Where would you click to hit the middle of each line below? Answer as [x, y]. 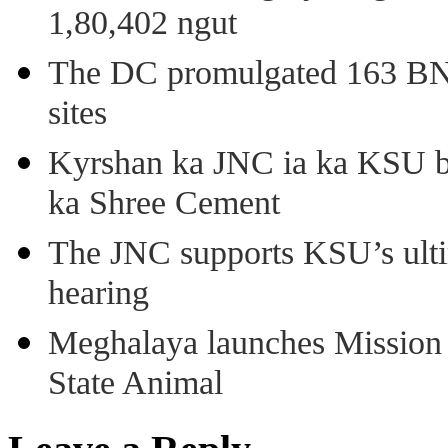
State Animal [135, 385]
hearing [98, 295]
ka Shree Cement [164, 205]
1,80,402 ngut [142, 25]
